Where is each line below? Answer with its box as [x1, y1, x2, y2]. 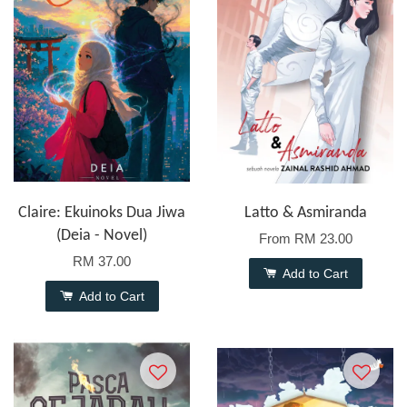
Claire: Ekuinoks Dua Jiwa [18, 204, 185, 222]
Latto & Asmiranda [243, 204, 367, 222]
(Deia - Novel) [56, 227, 147, 244]
